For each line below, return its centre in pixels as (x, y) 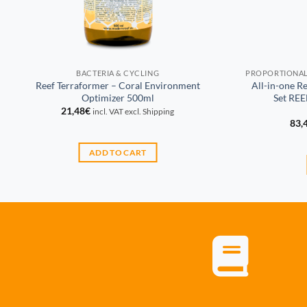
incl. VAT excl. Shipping (134, 112)
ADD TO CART (118, 153)
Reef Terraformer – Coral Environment (118, 85)
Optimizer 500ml (118, 97)
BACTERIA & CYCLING (118, 73)
